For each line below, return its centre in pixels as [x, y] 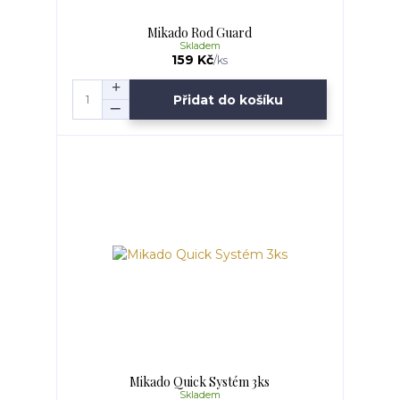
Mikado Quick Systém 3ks [200, 382]
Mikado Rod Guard [200, 32]
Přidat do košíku [229, 100]
